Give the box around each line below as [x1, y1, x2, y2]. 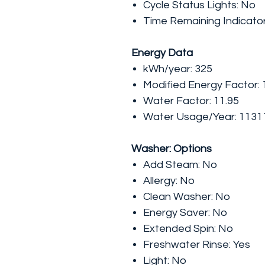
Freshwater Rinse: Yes [143, 239, 250, 250]
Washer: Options [131, 143, 212, 154]
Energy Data [131, 47, 193, 59]
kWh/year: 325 [143, 63, 212, 75]
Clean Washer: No [143, 191, 230, 202]
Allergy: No [143, 175, 195, 186]
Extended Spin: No [143, 223, 233, 234]
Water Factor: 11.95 [143, 95, 239, 106]
